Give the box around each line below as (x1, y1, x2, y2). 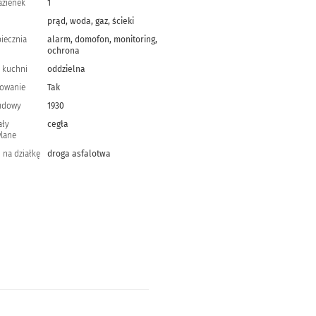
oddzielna (47, 64, 85, 74)
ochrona (47, 46, 80, 56)
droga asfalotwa (47, 149, 111, 159)
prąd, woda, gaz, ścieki (47, 16, 134, 26)
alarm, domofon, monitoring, (47, 35, 157, 44)
